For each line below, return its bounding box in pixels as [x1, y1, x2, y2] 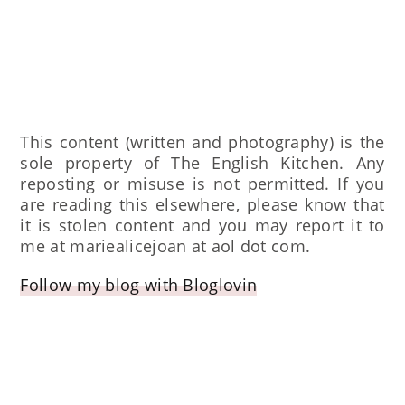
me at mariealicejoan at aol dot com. [20, 234, 316, 257]
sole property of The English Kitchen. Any [20, 151, 385, 174]
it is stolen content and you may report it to [20, 213, 385, 236]
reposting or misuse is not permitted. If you [20, 172, 385, 194]
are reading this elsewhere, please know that [20, 193, 385, 215]
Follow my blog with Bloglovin [20, 273, 258, 296]
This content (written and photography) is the [20, 130, 385, 153]
